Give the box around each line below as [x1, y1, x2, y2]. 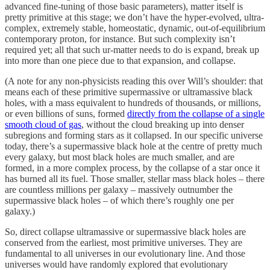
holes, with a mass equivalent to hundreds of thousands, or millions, [5, 98, 261, 108]
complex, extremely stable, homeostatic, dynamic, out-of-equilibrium [5, 23, 265, 34]
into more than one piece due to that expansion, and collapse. [5, 55, 236, 66]
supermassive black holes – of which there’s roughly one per [5, 195, 234, 206]
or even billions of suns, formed [5, 108, 127, 119]
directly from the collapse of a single [127, 108, 265, 119]
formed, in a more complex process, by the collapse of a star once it [5, 163, 260, 174]
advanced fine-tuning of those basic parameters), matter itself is [5, 1, 243, 12]
